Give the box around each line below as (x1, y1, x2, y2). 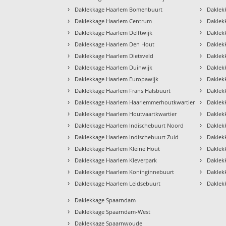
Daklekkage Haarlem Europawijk (75, 75, 159, 83)
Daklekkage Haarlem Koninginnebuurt (75, 167, 175, 176)
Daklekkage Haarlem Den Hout (75, 40, 155, 48)
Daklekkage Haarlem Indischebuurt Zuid (75, 133, 179, 141)
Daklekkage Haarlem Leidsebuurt (75, 179, 161, 187)
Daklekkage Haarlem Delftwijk (75, 28, 153, 36)
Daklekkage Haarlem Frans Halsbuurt (75, 86, 171, 94)
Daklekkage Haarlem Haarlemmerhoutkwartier (75, 98, 195, 106)
